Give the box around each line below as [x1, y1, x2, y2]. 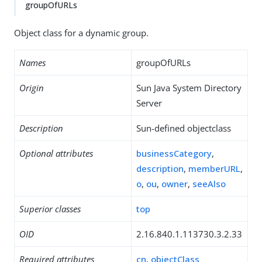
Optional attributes [19, 147, 93, 159]
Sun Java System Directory [136, 82, 242, 94]
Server [136, 97, 162, 109]
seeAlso [192, 178, 226, 189]
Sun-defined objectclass [136, 122, 231, 134]
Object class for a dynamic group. [14, 27, 149, 39]
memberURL [188, 163, 240, 174]
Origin [19, 82, 44, 94]
